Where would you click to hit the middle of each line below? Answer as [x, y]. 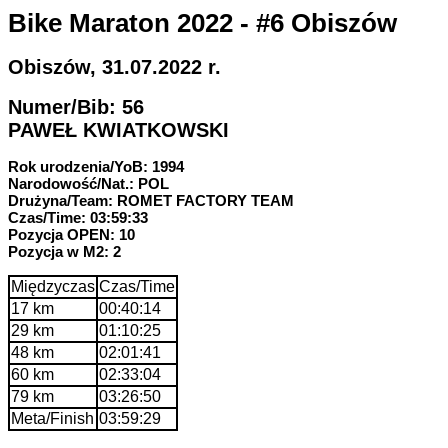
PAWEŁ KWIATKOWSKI [118, 129]
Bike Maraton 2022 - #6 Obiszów [202, 23]
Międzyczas [53, 286]
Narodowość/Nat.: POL [88, 183]
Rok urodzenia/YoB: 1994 [96, 166]
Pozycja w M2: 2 [64, 251]
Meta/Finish [52, 418]
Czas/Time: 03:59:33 [78, 217]
